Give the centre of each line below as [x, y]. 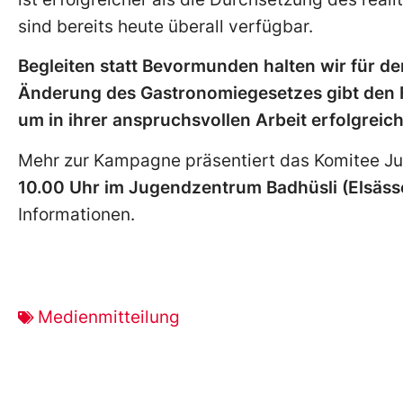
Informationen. [76, 214]
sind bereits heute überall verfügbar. [166, 26]
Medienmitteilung [109, 317]
